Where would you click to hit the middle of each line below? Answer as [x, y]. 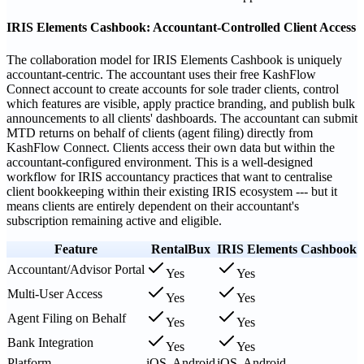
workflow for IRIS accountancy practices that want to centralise [169, 176]
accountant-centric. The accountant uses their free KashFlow [161, 74]
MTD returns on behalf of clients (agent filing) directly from [160, 132]
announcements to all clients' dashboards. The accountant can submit [182, 118]
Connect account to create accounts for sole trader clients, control [173, 89]
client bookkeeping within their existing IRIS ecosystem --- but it [172, 191]
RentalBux [181, 249]
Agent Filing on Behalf [67, 318]
